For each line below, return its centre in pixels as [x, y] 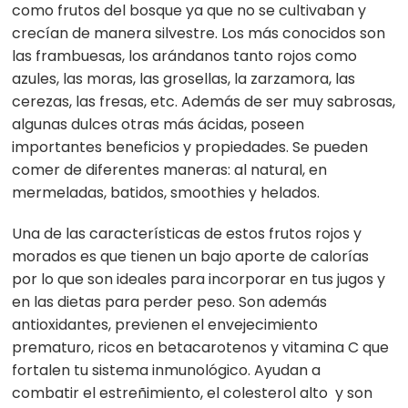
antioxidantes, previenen [102, 325]
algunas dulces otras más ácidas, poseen [158, 125]
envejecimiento [261, 325]
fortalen [43, 371]
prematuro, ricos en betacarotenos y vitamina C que [201, 348]
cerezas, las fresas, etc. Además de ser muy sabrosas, [204, 102]
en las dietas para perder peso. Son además [170, 302]
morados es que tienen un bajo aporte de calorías [191, 257]
